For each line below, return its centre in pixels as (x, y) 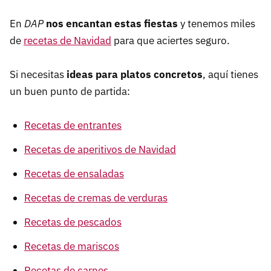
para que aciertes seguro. (171, 41)
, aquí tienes (230, 75)
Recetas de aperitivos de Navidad (100, 150)
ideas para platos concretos (135, 75)
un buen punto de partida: (70, 92)
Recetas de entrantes (73, 126)
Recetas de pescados (73, 222)
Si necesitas (38, 75)
